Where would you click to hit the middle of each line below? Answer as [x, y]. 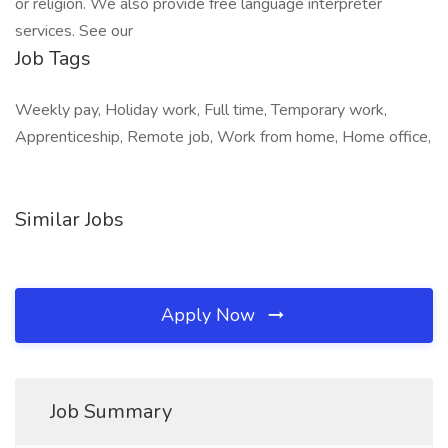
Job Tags [53, 58]
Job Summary [111, 411]
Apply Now [210, 315]
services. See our [74, 31]
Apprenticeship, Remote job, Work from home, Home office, [223, 137]
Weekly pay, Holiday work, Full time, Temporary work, [201, 110]
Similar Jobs [69, 219]
